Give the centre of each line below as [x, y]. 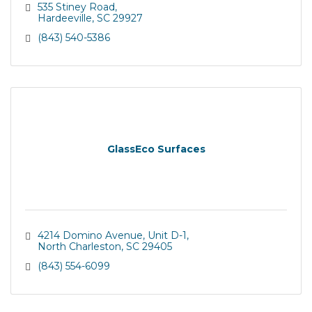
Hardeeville [64, 18]
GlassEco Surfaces [156, 149]
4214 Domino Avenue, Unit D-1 [112, 235]
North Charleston [79, 247]
